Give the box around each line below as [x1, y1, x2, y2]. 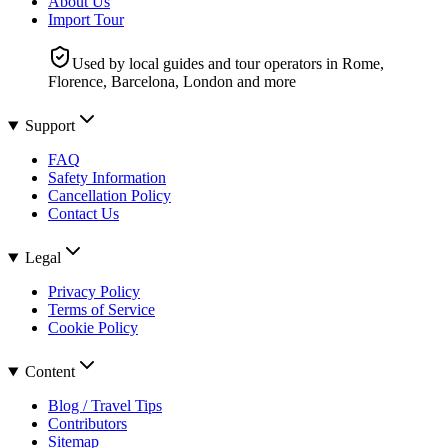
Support [24, 117, 75, 135]
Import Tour [48, 11, 124, 29]
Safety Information [48, 169, 166, 187]
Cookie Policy [48, 319, 138, 337]
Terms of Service [48, 301, 155, 319]
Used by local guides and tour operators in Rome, [72, 55, 384, 73]
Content [24, 363, 75, 381]
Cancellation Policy [48, 187, 171, 205]
